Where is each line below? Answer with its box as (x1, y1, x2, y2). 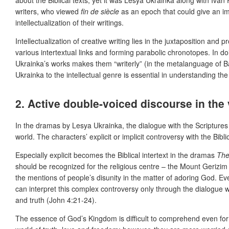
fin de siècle (81, 6, 119, 16)
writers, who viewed (15, 6, 81, 16)
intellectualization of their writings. (15, 17, 124, 28)
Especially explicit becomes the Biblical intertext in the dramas (15, 150, 217, 161)
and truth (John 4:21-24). (15, 195, 97, 205)
